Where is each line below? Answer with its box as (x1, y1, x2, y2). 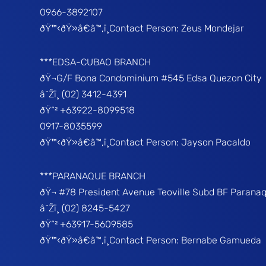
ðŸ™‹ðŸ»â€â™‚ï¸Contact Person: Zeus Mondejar (40, 23, 245, 34)
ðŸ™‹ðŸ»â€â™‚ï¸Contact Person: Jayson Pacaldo (40, 137, 251, 148)
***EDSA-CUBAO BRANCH (40, 56, 151, 68)
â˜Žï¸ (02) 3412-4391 (40, 88, 127, 100)
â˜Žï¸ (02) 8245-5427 (40, 202, 131, 214)
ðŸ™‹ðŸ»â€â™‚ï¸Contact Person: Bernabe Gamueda (40, 235, 262, 246)
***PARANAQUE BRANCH (40, 170, 146, 182)
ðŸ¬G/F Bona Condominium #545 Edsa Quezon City (40, 72, 262, 84)
